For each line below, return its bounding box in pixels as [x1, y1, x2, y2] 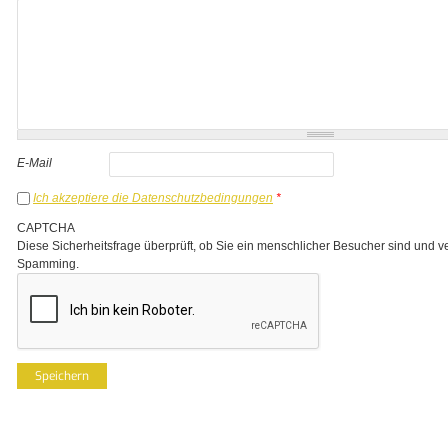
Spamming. [17, 256, 79, 271]
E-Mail [17, 155, 52, 170]
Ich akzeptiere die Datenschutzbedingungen [33, 190, 273, 205]
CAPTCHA [17, 220, 75, 235]
